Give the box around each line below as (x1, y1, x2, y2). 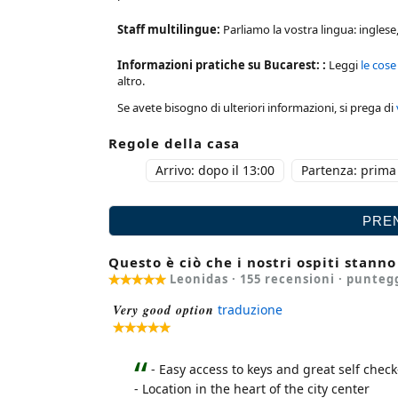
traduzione (218, 301, 283, 319)
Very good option (113, 301, 214, 320)
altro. (117, 72, 145, 89)
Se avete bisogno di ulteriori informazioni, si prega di (117, 99, 396, 115)
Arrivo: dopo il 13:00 (155, 161, 275, 179)
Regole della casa (108, 133, 240, 152)
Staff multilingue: (117, 20, 223, 37)
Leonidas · (170, 271, 240, 288)
